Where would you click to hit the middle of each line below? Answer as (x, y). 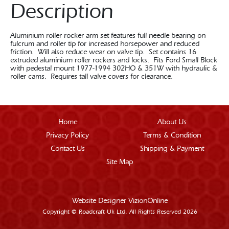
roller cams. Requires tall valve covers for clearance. (91, 77)
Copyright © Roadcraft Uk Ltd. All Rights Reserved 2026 (120, 212)
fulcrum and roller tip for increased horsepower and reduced (105, 44)
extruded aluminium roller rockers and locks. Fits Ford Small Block (114, 60)
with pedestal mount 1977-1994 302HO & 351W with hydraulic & (114, 68)
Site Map (120, 162)
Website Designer (100, 201)
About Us (172, 122)
